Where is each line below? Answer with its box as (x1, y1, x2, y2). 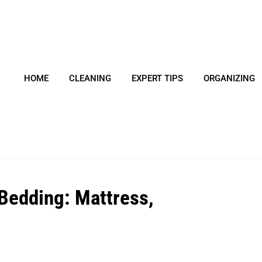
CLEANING (68, 73, 111, 84)
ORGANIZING (203, 73, 255, 84)
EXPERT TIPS (131, 73, 183, 84)
